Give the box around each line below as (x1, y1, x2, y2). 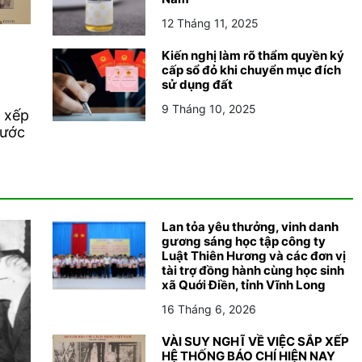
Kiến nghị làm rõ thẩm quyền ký (162, 47, 344, 63)
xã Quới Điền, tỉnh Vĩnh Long (162, 276, 326, 293)
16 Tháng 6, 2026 (162, 301, 256, 316)
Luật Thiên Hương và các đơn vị (162, 247, 346, 263)
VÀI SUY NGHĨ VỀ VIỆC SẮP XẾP (162, 333, 349, 349)
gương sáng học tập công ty (162, 233, 326, 249)
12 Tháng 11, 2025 (162, 15, 259, 30)
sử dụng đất (162, 76, 233, 92)
